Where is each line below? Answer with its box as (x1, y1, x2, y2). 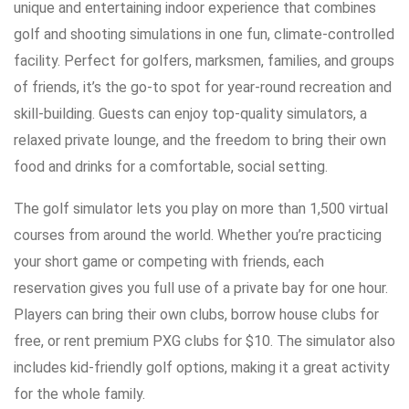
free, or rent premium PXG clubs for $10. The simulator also (14, 332, 395, 351)
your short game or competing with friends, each (14, 253, 324, 271)
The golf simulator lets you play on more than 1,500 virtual (14, 200, 388, 218)
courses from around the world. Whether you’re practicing (14, 226, 382, 245)
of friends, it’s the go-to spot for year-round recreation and (14, 79, 392, 97)
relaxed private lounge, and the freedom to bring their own (14, 131, 386, 150)
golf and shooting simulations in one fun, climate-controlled (14, 26, 394, 44)
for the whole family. (14, 385, 145, 404)
